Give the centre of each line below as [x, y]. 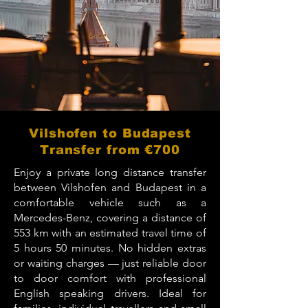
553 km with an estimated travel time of [110, 233]
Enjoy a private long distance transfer [110, 172]
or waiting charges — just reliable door [110, 263]
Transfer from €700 [110, 150]
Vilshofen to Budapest [110, 133]
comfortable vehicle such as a [110, 202]
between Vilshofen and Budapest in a [110, 187]
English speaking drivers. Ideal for [110, 293]
